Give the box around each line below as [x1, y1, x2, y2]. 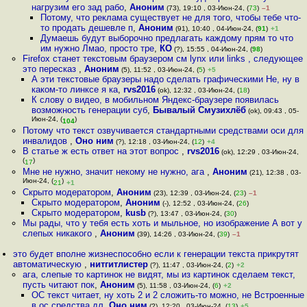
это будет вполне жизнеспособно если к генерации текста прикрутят [13, 249, 299, 259]
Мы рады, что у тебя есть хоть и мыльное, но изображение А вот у [22, 218, 302, 228]
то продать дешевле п [40, 23, 134, 33]
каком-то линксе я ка [31, 84, 118, 95]
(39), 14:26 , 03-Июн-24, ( [134, 230, 219, 238]
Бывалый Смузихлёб [152, 105, 246, 115]
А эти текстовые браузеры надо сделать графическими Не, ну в [31, 74, 299, 84]
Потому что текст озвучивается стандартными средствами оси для [22, 125, 304, 136]
